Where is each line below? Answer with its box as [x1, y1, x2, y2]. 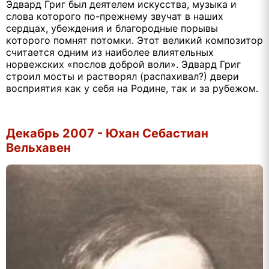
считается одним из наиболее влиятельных [6, 46, 214, 59]
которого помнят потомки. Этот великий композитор [6, 34, 263, 47]
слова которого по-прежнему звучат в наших [6, 10, 223, 23]
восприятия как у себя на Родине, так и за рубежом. [6, 82, 258, 95]
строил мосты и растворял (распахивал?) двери [6, 70, 239, 83]
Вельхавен [6, 140, 71, 155]
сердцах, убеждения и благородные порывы [6, 22, 218, 35]
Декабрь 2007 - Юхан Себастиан [6, 125, 208, 141]
